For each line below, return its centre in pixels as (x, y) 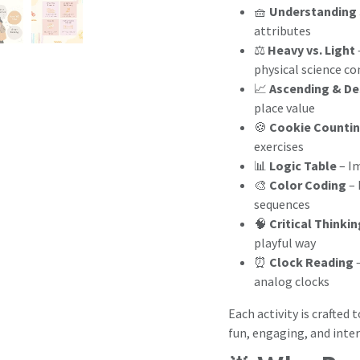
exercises (279, 146)
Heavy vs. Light (311, 49)
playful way (285, 242)
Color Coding (308, 184)
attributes (282, 30)
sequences (282, 204)
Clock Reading (311, 262)
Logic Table (303, 165)
